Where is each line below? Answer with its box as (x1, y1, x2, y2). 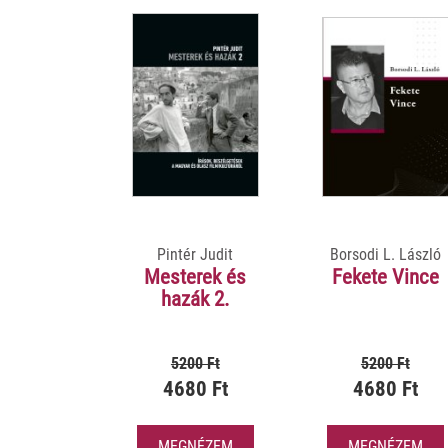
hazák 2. (160, 286, 230, 311)
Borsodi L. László (329, 244, 441, 264)
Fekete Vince (331, 264, 439, 289)
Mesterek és (144, 264, 247, 289)
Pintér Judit (157, 244, 234, 264)
